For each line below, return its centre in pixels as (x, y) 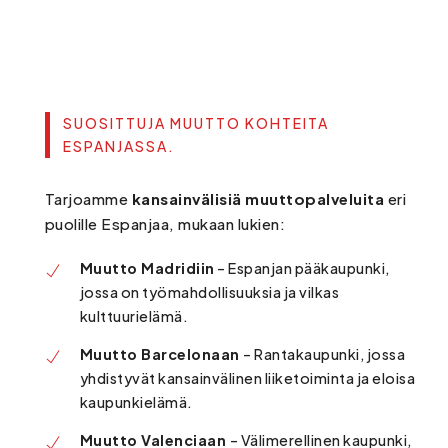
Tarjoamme (88, 198)
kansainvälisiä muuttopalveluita (258, 198)
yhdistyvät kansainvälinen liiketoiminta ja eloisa (247, 378)
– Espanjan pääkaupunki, (302, 268)
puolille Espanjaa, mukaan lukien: (165, 223)
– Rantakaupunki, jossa (324, 354)
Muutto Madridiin (147, 268)
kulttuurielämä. (134, 316)
